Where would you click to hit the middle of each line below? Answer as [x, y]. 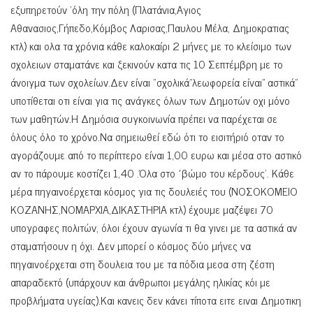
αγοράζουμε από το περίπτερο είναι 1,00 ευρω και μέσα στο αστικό [156, 154]
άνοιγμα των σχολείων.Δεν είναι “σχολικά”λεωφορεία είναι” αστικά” [154, 81]
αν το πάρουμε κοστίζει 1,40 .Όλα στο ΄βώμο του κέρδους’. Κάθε [152, 172]
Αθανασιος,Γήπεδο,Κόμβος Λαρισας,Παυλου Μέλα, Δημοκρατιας [150, 27]
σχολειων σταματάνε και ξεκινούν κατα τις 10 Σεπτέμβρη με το [147, 63]
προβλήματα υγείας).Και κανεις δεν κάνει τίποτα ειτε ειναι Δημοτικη [156, 299]
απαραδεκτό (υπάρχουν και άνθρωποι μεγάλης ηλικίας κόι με [140, 281]
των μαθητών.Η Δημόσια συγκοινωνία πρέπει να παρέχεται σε [144, 118]
